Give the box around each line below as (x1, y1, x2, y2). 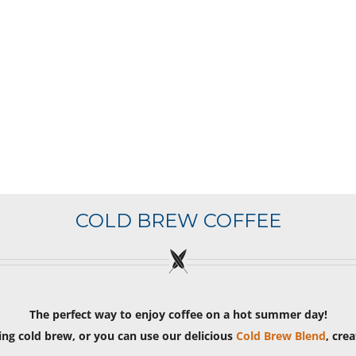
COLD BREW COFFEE (75, 208, 281, 232)
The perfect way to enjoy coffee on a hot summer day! (29, 306, 327, 322)
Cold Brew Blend (235, 327, 326, 343)
